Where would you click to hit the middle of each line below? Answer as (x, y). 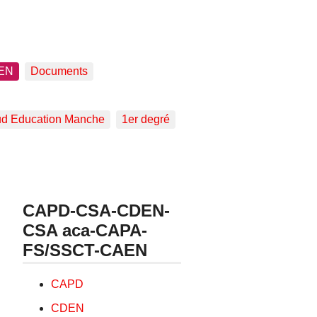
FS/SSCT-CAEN (85, 250)
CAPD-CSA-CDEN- (97, 210)
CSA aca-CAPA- (85, 230)
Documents (59, 71)
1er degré (146, 119)
